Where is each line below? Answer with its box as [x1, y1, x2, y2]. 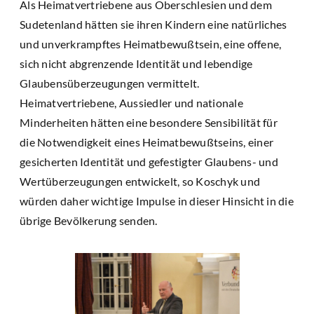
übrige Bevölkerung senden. [20, 213, 158, 227]
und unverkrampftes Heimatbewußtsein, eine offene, [20, 36, 282, 50]
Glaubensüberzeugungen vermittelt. [20, 76, 200, 90]
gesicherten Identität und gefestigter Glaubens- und [20, 154, 278, 168]
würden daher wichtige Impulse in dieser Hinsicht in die [20, 193, 294, 207]
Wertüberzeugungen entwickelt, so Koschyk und [20, 174, 260, 188]
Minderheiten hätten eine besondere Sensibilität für [20, 115, 278, 129]
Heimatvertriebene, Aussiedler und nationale [20, 95, 243, 109]
